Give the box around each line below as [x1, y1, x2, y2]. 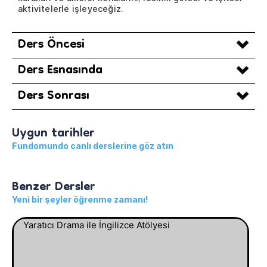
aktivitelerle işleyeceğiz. [18, 4, 123, 14]
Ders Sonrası [18, 83, 89, 111]
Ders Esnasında [18, 57, 103, 85]
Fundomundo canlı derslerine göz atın [12, 141, 173, 151]
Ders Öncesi [18, 32, 85, 60]
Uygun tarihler [12, 120, 95, 148]
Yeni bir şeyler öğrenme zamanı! [12, 194, 148, 205]
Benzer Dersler [12, 174, 95, 202]
